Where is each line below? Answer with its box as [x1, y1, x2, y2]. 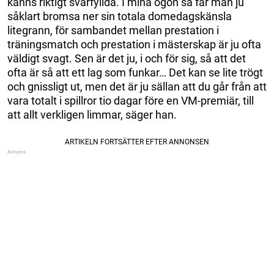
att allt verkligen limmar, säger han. [7, 108, 177, 121]
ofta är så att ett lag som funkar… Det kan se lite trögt [7, 65, 263, 79]
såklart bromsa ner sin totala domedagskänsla [7, 9, 232, 23]
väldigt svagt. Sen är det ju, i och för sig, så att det [7, 51, 246, 65]
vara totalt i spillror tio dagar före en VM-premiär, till [7, 94, 254, 107]
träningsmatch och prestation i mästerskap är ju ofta [7, 37, 261, 51]
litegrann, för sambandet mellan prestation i [7, 23, 219, 37]
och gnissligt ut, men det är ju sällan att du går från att [7, 80, 267, 93]
